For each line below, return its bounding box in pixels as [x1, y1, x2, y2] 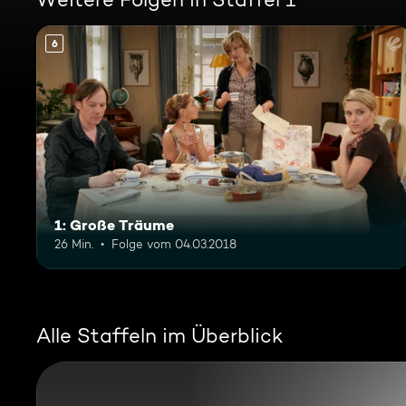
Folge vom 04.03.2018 [111, 236, 237, 251]
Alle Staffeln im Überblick [36, 323, 283, 347]
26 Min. [54, 236, 93, 251]
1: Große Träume [54, 215, 174, 234]
